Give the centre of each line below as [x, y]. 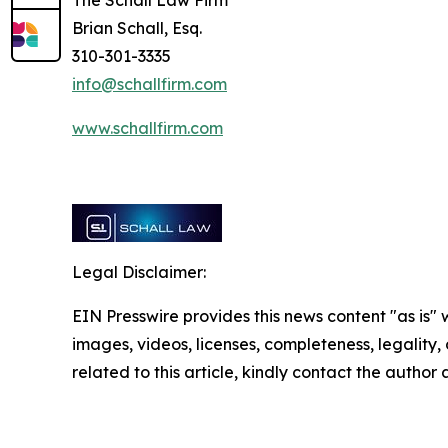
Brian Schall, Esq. [139, 28]
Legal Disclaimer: [139, 272]
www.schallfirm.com [147, 128]
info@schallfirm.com [149, 84]
